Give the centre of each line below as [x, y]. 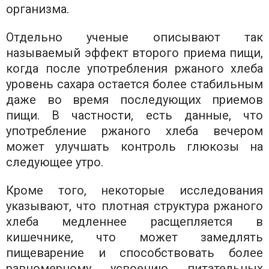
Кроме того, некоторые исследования [134, 191]
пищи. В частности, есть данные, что [134, 116]
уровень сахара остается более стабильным [134, 84]
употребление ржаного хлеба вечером [134, 131]
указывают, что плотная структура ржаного [134, 206]
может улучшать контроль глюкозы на [134, 147]
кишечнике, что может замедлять [134, 237]
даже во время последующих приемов [134, 100]
